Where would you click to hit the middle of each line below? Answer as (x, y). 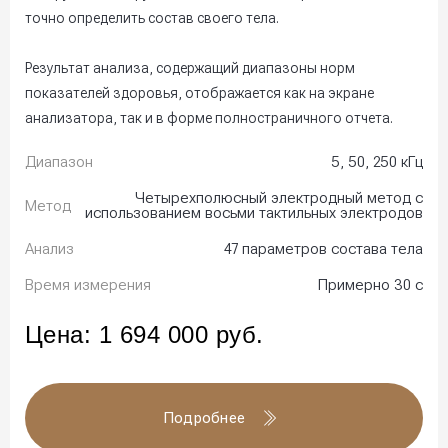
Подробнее (204, 418)
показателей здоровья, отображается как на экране (199, 93)
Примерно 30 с (370, 285)
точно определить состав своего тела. (152, 18)
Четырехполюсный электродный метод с (279, 198)
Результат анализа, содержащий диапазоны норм (190, 68)
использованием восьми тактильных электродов (254, 213)
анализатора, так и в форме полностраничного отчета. (209, 118)
